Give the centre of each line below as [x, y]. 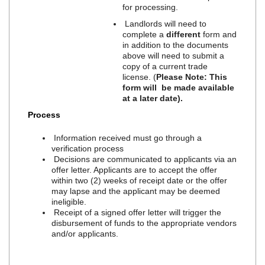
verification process [88, 148]
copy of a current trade [165, 66]
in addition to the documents [176, 45]
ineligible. [69, 201]
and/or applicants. [85, 233]
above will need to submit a [174, 55]
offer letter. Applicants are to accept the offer [135, 169]
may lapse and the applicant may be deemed [136, 191]
